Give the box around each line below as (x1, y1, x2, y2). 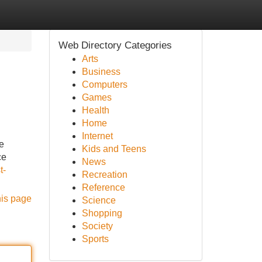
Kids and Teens (81, 144, 146, 154)
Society (81, 221, 113, 231)
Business (81, 67, 120, 77)
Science (81, 195, 116, 205)
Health (81, 105, 109, 115)
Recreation (81, 170, 127, 180)
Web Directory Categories (58, 40, 172, 51)
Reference (81, 182, 125, 192)
